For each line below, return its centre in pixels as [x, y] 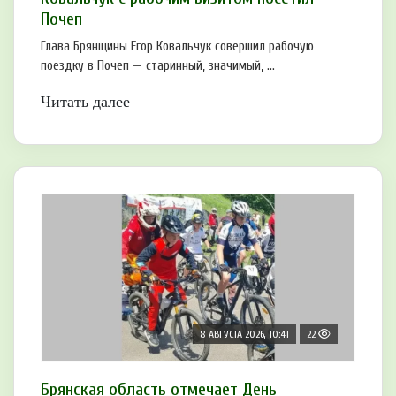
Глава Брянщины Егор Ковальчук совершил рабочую [177, 47]
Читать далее [85, 102]
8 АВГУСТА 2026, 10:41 [244, 335]
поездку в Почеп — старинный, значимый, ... [158, 66]
